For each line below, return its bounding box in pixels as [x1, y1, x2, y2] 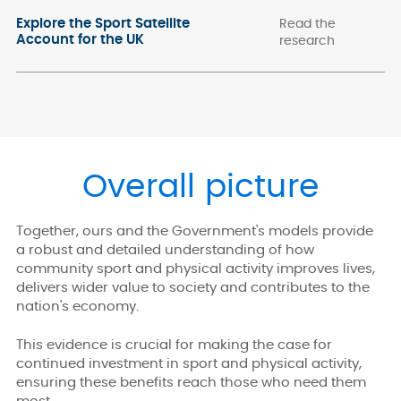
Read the [279, 17, 337, 30]
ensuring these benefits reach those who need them [16, 376, 366, 390]
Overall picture [82, 170, 319, 203]
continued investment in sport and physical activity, [16, 357, 362, 371]
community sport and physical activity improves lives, [16, 261, 375, 276]
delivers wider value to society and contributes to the [16, 280, 370, 294]
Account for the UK [16, 32, 144, 47]
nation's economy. [16, 299, 146, 313]
